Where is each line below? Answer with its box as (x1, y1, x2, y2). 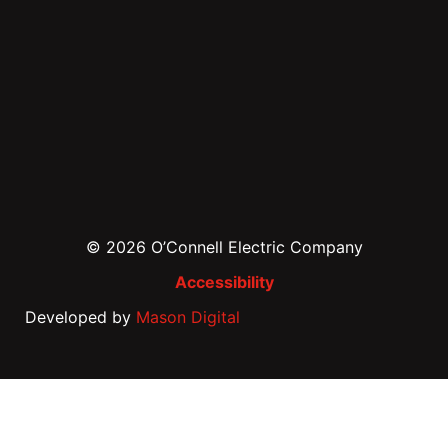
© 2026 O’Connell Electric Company (85, 237, 363, 258)
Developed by (25, 307, 136, 328)
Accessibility (174, 272, 274, 293)
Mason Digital (136, 307, 240, 328)
